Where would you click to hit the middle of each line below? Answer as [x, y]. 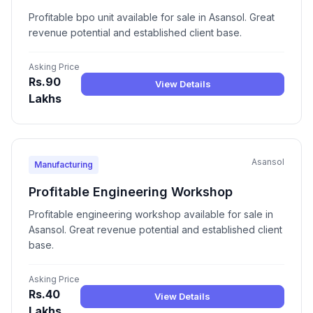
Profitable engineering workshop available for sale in [151, 214]
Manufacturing [64, 165]
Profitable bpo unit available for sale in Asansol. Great [152, 17]
